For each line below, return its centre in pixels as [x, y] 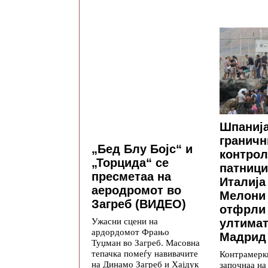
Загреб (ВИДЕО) [139, 204]
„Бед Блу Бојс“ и [142, 149]
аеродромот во [136, 190]
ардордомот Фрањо [130, 232]
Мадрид [243, 237]
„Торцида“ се [130, 162]
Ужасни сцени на [125, 221]
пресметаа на [131, 176]
